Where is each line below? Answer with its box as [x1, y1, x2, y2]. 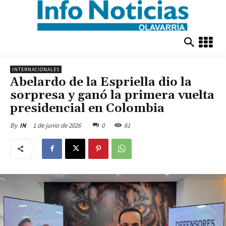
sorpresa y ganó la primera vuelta [10, 87, 214, 103]
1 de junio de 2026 [33, 121, 81, 130]
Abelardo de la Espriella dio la [10, 74, 192, 90]
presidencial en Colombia [10, 100, 164, 116]
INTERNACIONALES [12, 66, 60, 73]
